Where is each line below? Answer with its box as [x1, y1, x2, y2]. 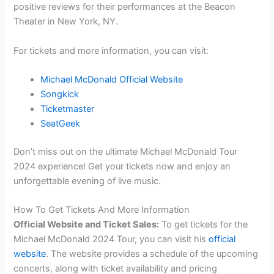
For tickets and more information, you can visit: [13, 45, 209, 56]
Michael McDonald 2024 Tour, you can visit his [13, 234, 209, 245]
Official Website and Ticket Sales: [13, 219, 160, 231]
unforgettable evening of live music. [13, 175, 161, 187]
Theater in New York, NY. [13, 16, 119, 28]
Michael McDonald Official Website [40, 73, 183, 85]
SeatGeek [40, 117, 81, 129]
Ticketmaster [40, 103, 95, 114]
